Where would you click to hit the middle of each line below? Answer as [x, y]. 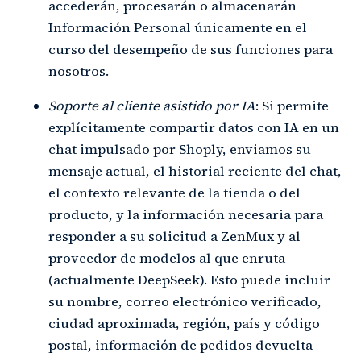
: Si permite [292, 106]
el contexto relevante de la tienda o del [174, 193]
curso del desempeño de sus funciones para [191, 49]
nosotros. [79, 71]
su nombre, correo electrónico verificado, [185, 301]
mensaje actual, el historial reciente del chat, [195, 171]
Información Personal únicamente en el [178, 27]
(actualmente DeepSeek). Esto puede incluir [189, 280]
